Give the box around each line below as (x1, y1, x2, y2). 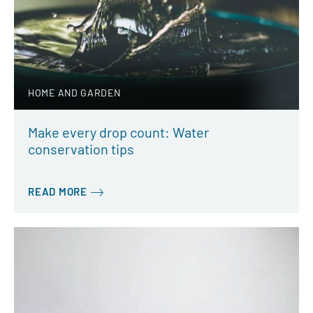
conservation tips (28, 140, 134, 158)
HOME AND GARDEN (28, 87, 121, 99)
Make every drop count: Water (28, 124, 209, 141)
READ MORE (28, 185, 87, 198)
